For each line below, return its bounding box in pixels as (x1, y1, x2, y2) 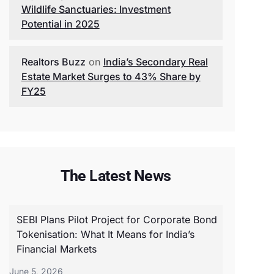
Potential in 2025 (21, 18, 100, 30)
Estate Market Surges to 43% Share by (21, 70, 201, 83)
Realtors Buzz (21, 56, 86, 68)
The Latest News (61, 167, 171, 185)
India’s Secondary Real (103, 56, 208, 68)
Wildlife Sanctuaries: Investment (21, 3, 171, 15)
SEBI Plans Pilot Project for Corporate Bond (16, 213, 217, 226)
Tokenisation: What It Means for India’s (16, 228, 194, 240)
